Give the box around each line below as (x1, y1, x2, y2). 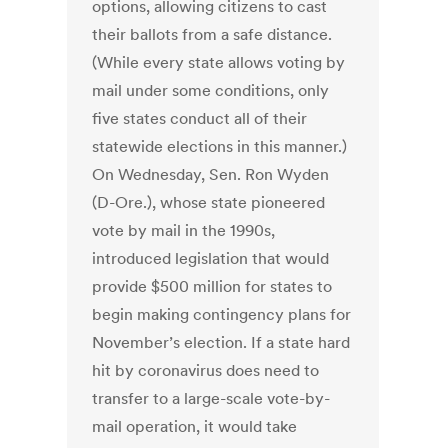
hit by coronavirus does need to (92, 360, 320, 381)
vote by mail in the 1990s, (92, 220, 276, 241)
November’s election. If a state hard (92, 332, 351, 353)
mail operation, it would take (92, 416, 298, 437)
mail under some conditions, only (92, 80, 330, 101)
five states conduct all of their (92, 108, 308, 129)
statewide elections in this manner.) (92, 136, 348, 157)
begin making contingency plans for (92, 304, 352, 325)
